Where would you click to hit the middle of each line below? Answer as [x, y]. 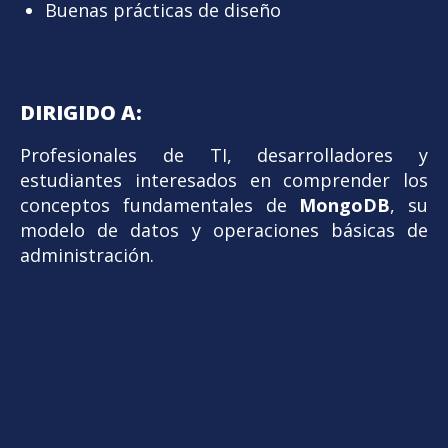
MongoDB [345, 204]
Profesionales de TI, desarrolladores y [224, 154]
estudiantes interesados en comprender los [224, 179]
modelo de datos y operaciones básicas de [224, 229]
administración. [87, 254]
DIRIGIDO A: [81, 112]
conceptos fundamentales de [160, 204]
